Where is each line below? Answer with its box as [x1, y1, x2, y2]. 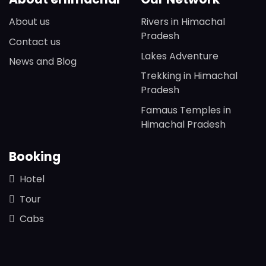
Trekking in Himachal [140, 69, 237, 83]
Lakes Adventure [140, 49, 218, 63]
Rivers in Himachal [140, 15, 225, 29]
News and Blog [9, 55, 77, 69]
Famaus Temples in [140, 103, 231, 117]
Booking [9, 148, 61, 166]
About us [9, 15, 50, 29]
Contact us [9, 34, 61, 49]
